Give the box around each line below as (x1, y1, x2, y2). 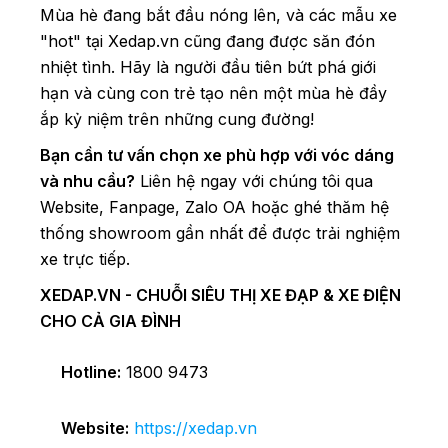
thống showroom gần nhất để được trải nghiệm (40, 223, 400, 244)
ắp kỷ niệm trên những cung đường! (40, 109, 314, 130)
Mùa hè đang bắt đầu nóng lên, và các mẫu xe (40, 5, 397, 26)
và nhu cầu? (40, 171, 135, 192)
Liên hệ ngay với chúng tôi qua (135, 171, 373, 192)
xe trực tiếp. (40, 249, 130, 270)
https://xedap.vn (134, 418, 257, 439)
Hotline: (61, 362, 121, 383)
